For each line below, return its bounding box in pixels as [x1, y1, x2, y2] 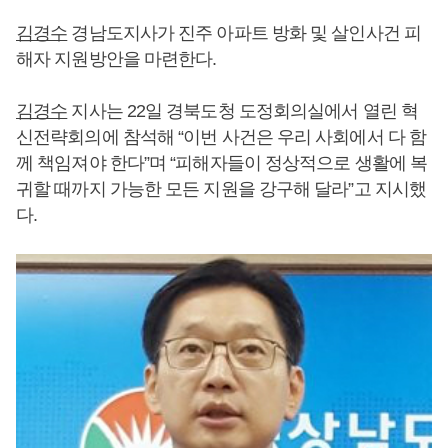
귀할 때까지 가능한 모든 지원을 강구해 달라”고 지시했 [16, 179, 427, 199]
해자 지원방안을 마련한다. [16, 49, 217, 69]
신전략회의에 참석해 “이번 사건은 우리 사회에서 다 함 [16, 127, 427, 147]
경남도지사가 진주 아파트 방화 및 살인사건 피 [67, 23, 421, 43]
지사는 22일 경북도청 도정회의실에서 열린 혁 [67, 101, 418, 121]
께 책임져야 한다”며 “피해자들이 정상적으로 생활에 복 [16, 153, 428, 173]
